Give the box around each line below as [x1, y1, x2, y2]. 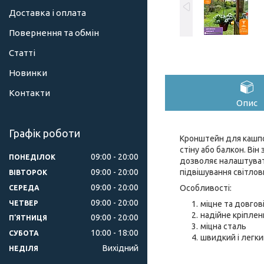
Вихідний [103, 243, 138, 253]
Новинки [9, 68, 47, 78]
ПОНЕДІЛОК [9, 153, 55, 161]
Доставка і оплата [9, 8, 86, 18]
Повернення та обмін [9, 28, 99, 38]
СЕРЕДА [9, 183, 39, 192]
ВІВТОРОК [9, 168, 47, 176]
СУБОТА [9, 229, 39, 237]
